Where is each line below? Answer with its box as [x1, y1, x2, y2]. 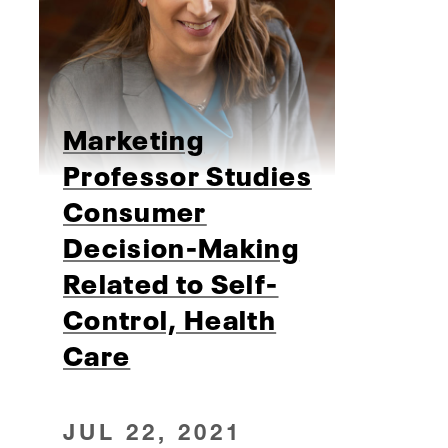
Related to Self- [63, 261, 279, 302]
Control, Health [63, 297, 277, 338]
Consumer [63, 189, 207, 230]
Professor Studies [63, 153, 312, 194]
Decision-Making [63, 225, 300, 266]
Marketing [63, 117, 205, 158]
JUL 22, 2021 [63, 418, 243, 446]
